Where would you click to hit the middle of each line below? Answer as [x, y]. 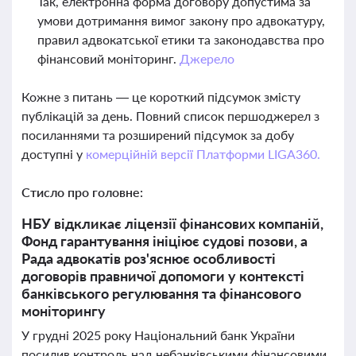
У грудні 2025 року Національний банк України [158, 335]
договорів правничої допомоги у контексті [163, 276]
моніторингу [64, 311]
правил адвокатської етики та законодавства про [181, 39]
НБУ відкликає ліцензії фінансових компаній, [172, 223]
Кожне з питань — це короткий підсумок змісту [161, 97]
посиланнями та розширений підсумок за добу [158, 135]
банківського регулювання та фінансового [161, 293]
